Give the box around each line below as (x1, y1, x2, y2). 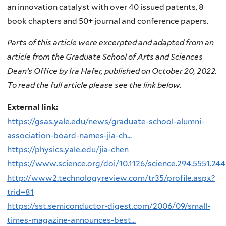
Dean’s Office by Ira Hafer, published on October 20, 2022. (7, 66, 217, 76)
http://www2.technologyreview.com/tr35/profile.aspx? (7, 173, 215, 183)
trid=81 (7, 187, 34, 197)
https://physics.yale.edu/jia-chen (7, 144, 129, 154)
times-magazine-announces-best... (7, 215, 136, 225)
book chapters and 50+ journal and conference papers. (7, 16, 208, 26)
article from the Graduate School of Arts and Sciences (7, 52, 203, 62)
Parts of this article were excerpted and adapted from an (7, 38, 214, 48)
